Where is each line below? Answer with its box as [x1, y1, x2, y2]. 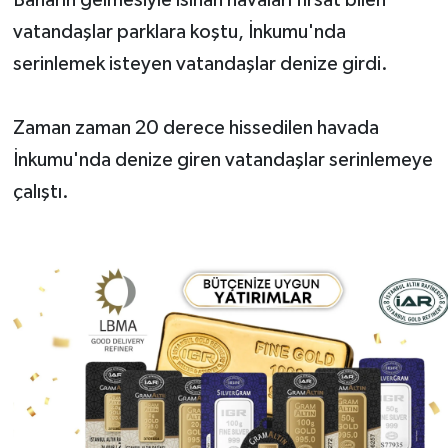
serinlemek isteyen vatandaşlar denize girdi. [12, 53, 388, 74]
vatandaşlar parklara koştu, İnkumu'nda [12, 21, 346, 42]
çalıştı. [12, 181, 69, 202]
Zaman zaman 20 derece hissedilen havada [12, 117, 379, 138]
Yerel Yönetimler [53, 38, 190, 55]
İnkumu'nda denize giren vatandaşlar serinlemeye [12, 149, 433, 170]
